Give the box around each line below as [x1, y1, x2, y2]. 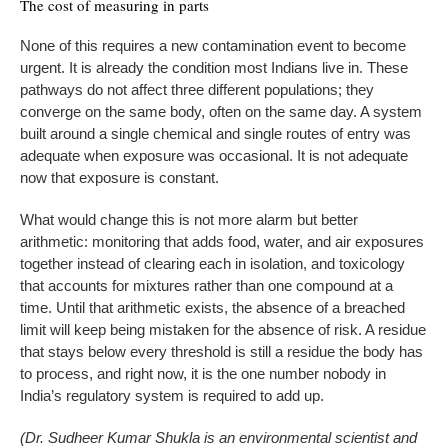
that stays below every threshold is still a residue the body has [20, 342, 423, 360]
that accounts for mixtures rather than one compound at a [20, 276, 393, 294]
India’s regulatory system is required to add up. [20, 386, 324, 404]
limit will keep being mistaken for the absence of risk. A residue [20, 320, 426, 338]
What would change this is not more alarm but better [20, 210, 358, 228]
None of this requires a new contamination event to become [20, 36, 406, 54]
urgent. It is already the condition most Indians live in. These [20, 58, 408, 76]
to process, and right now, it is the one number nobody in [20, 364, 386, 382]
